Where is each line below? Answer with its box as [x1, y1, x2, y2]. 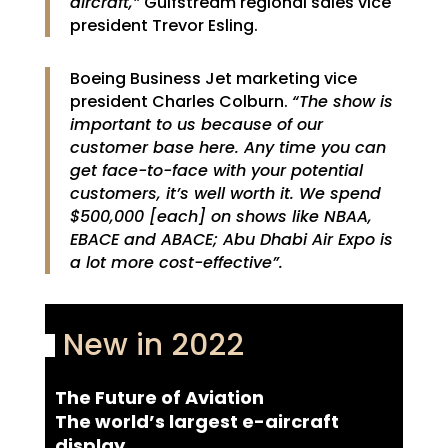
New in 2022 [54, 323, 244, 366]
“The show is [291, 89, 393, 113]
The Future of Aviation [54, 384, 264, 410]
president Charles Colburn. [69, 89, 292, 113]
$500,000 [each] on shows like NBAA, [69, 204, 372, 228]
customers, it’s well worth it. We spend [69, 181, 381, 205]
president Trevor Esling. [69, 13, 258, 37]
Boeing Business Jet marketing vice [69, 66, 357, 90]
